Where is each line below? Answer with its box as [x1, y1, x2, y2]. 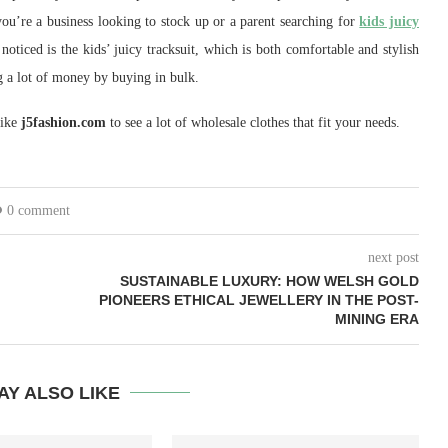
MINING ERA [334, 310, 419, 327]
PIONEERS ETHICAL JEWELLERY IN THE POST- [98, 291, 419, 308]
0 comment [6, 202, 70, 218]
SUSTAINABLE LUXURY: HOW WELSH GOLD [119, 272, 419, 289]
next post [367, 249, 419, 265]
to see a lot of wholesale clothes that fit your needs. [106, 114, 400, 130]
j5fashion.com [21, 114, 106, 130]
